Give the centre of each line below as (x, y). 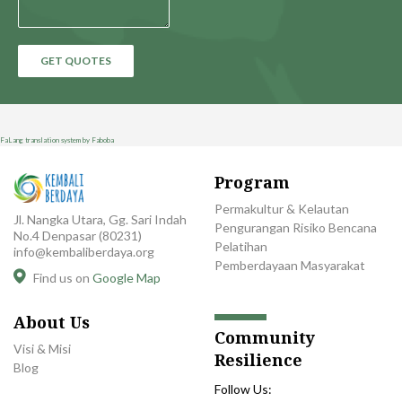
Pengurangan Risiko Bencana (296, 227)
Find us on (61, 277)
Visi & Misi (42, 348)
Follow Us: (243, 389)
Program (252, 182)
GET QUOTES (76, 60)
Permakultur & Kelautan (282, 208)
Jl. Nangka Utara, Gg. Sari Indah (100, 219)
